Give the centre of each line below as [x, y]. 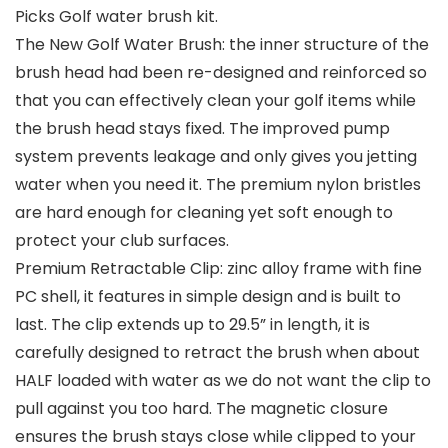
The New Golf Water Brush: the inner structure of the [222, 45]
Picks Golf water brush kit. [116, 17]
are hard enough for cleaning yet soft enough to [204, 213]
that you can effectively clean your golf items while [215, 101]
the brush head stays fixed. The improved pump [202, 129]
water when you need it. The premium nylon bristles [218, 185]
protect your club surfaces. [122, 241]
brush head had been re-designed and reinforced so [221, 73]
